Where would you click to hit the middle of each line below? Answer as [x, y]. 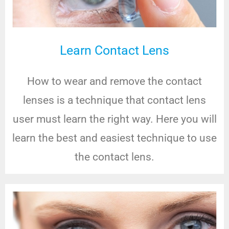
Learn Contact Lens [114, 51]
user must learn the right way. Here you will [114, 119]
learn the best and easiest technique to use [114, 138]
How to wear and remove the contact [114, 82]
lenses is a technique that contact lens [114, 100]
